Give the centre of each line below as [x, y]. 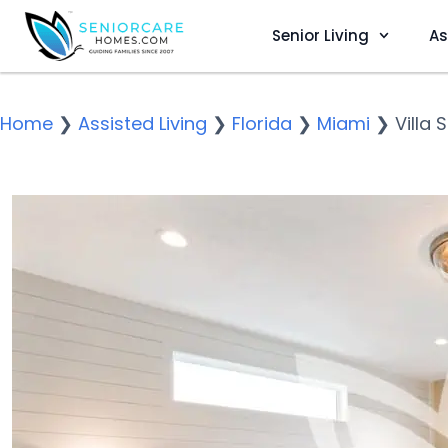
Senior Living [320, 35]
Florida [262, 123]
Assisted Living [142, 123]
